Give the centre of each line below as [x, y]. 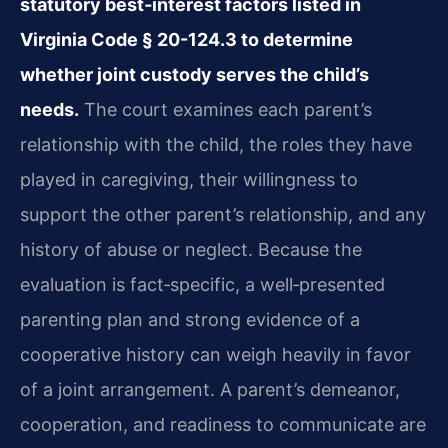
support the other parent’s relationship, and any [223, 215]
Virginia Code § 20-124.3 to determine [186, 40]
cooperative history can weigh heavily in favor [215, 355]
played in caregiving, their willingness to [189, 180]
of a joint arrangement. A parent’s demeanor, [210, 390]
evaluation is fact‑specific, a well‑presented [202, 285]
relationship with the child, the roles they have [216, 145]
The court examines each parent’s [225, 110]
